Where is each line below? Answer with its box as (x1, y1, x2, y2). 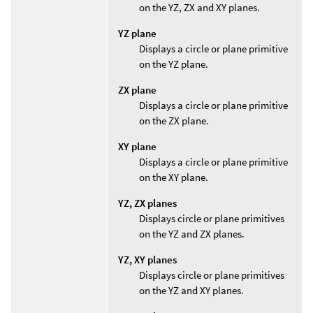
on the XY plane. (139, 170, 208, 184)
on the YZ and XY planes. (139, 283, 244, 297)
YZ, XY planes (118, 252, 177, 266)
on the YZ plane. (139, 57, 208, 71)
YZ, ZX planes (118, 196, 177, 210)
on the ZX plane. (139, 113, 209, 127)
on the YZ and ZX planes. (139, 226, 245, 240)
